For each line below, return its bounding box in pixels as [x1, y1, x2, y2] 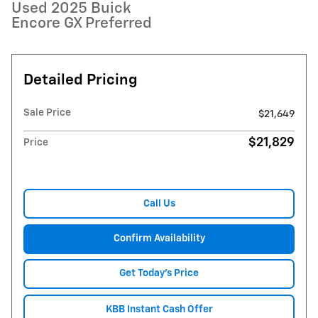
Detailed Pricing [23, 73, 138, 88]
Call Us [143, 198, 175, 209]
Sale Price [23, 108, 71, 118]
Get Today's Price [119, 268, 199, 279]
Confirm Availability [113, 233, 205, 243]
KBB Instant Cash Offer [105, 304, 213, 314]
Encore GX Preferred [11, 16, 152, 31]
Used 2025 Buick [11, 1, 131, 16]
